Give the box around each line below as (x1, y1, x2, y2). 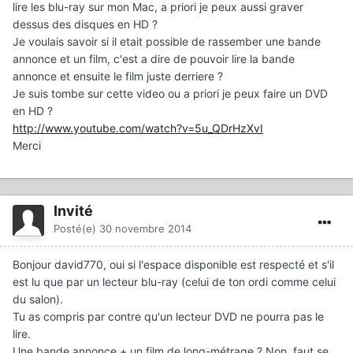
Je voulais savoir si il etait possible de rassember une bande (13, 35, 321, 49)
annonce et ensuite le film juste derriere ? (13, 69, 223, 84)
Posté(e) (54, 222, 99, 236)
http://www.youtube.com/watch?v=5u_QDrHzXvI (13, 121, 263, 136)
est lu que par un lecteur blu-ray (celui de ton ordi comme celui (13, 275, 336, 289)
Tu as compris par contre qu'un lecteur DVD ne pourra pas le (13, 310, 324, 324)
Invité (54, 203, 93, 220)
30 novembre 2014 (99, 222, 191, 236)
